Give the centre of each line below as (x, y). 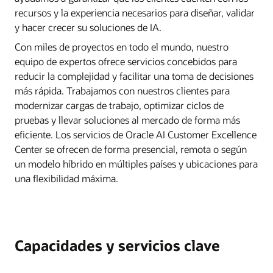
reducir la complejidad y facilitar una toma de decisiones (134, 76)
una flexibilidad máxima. (66, 178)
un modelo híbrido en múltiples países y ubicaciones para (136, 163)
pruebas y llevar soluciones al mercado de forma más (127, 119)
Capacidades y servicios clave (117, 245)
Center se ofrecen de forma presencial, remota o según (131, 149)
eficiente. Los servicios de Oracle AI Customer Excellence (136, 134)
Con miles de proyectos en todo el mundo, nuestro (122, 46)
